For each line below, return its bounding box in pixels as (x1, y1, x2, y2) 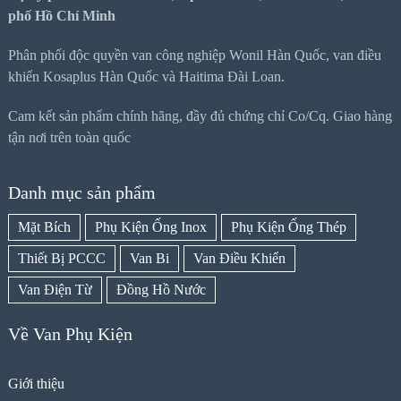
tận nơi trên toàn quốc (7, 129, 131, 145)
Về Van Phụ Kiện (7, 323, 132, 344)
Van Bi (129, 250, 169, 266)
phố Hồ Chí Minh (7, 7, 115, 23)
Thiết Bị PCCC (17, 250, 106, 266)
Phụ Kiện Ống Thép (230, 218, 346, 235)
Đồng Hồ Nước (115, 281, 206, 297)
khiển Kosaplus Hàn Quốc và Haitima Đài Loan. (7, 68, 285, 84)
